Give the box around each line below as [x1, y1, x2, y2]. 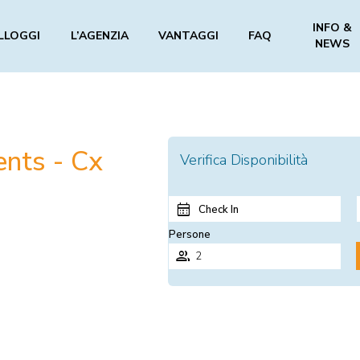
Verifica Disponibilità [179, 150, 308, 170]
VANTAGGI [158, 28, 219, 43]
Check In [198, 202, 239, 217]
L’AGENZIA [70, 28, 129, 43]
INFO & [312, 20, 352, 35]
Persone [168, 227, 211, 242]
